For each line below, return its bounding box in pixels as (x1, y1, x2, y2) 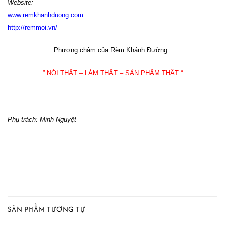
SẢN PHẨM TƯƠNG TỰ (8, 204, 86, 215)
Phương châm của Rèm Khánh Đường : (54, 46, 171, 54)
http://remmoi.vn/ (8, 23, 57, 31)
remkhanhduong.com (23, 11, 83, 19)
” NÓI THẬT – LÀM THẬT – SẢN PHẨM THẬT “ (42, 69, 183, 77)
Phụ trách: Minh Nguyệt (8, 115, 76, 123)
